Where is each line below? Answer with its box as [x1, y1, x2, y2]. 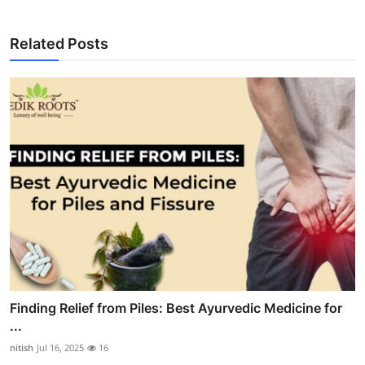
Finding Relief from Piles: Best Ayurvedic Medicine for [10, 300, 342, 317]
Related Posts [10, 34, 108, 52]
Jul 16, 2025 [37, 341, 84, 354]
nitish [10, 341, 33, 354]
